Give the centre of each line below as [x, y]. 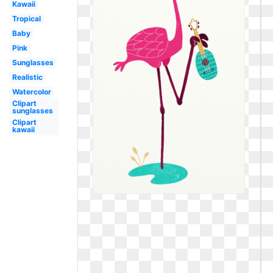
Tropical [26, 19]
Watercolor [31, 92]
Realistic [27, 77]
